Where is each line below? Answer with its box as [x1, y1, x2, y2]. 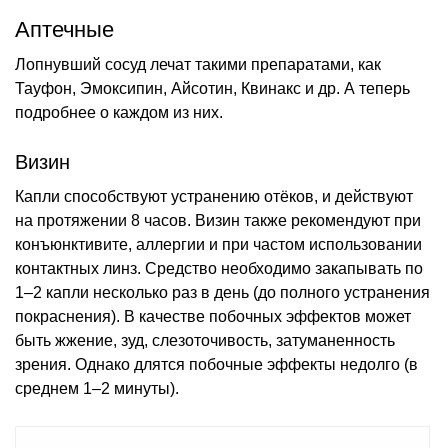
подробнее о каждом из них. [15, 103, 223, 121]
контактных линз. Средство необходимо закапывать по [15, 259, 423, 277]
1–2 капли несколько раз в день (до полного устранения [15, 283, 430, 301]
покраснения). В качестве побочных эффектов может [15, 307, 411, 325]
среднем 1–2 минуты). [15, 379, 179, 397]
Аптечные [15, 16, 114, 42]
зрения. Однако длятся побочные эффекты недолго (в [15, 355, 418, 373]
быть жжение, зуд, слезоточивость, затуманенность [15, 331, 395, 349]
